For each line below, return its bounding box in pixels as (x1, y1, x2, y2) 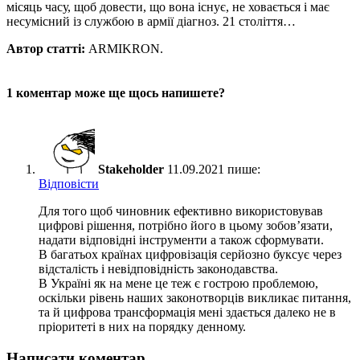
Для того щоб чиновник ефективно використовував (39, 204, 323, 219)
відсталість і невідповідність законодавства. (39, 262, 278, 276)
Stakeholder (98, 162, 164, 177)
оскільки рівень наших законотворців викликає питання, (39, 291, 351, 305)
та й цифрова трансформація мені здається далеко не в (39, 305, 336, 320)
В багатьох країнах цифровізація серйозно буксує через (39, 247, 342, 262)
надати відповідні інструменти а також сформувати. (39, 233, 324, 247)
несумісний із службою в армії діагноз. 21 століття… (6, 14, 296, 28)
